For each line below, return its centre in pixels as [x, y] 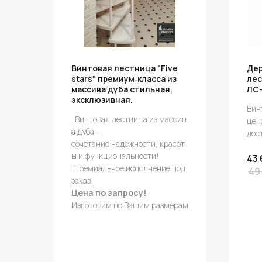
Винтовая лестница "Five [125, 68]
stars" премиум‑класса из [124, 79]
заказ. [82, 180]
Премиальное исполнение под [129, 168]
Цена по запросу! [109, 193]
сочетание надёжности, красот [128, 144]
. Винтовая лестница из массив [129, 119]
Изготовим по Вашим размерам [130, 205]
